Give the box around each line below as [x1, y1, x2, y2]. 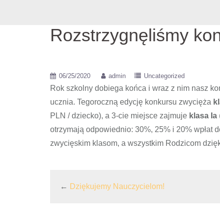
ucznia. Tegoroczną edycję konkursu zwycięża [50, 98, 213, 106]
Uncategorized [144, 72, 185, 80]
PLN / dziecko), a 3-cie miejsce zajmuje [50, 111, 189, 120]
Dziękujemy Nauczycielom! [70, 182, 165, 191]
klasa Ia [189, 111, 217, 120]
